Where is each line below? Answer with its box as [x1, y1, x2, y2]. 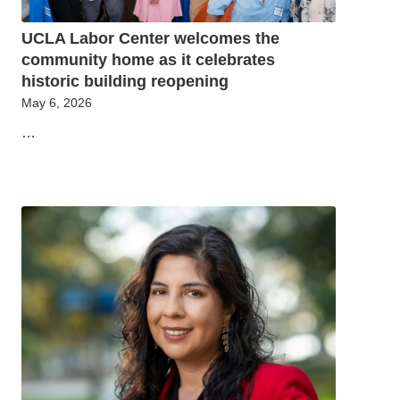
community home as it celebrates [21, 50, 275, 69]
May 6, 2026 [21, 95, 92, 110]
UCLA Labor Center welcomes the [21, 29, 279, 47]
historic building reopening [21, 71, 229, 90]
